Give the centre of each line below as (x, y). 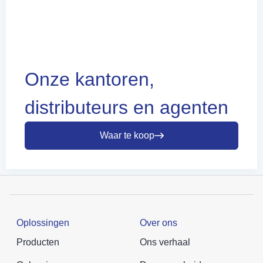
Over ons (159, 222)
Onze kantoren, (90, 79)
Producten (38, 242)
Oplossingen (43, 222)
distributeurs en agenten (127, 107)
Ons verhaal (165, 242)
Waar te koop (127, 135)
